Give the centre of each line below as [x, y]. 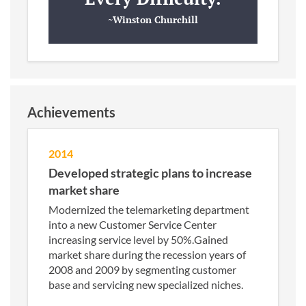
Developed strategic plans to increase [150, 172]
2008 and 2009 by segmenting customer [142, 269]
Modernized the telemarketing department [149, 209]
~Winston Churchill [153, 19]
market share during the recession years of [147, 254]
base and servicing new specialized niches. [146, 284]
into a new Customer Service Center [133, 224]
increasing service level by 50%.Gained [138, 239]
